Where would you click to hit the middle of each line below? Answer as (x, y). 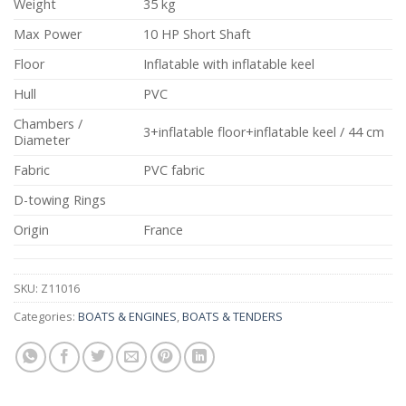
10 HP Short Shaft (198, 34)
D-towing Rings (60, 200)
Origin (31, 230)
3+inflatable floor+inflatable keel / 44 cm (264, 132)
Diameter (42, 140)
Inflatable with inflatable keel (229, 64)
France (164, 230)
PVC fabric (174, 170)
